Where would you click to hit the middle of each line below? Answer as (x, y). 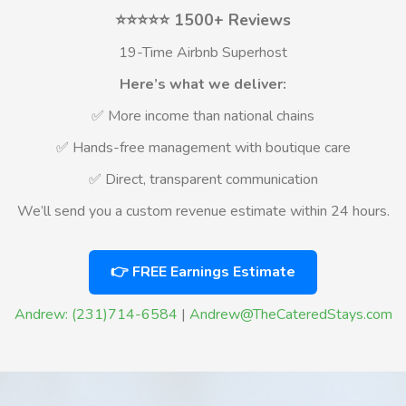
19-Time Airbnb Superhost (203, 53)
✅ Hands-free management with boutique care (203, 148)
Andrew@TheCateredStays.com (290, 314)
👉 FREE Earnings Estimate (203, 272)
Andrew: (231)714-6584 (96, 314)
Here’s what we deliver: (203, 84)
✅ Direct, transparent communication (203, 179)
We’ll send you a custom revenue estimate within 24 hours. (203, 211)
